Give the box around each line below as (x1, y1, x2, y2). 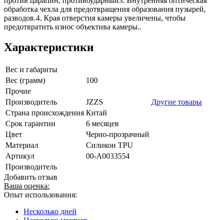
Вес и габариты (5, 65, 57, 74)
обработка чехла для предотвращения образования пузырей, (4, 4, 206, 13)
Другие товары (151, 98, 202, 107)
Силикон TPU (86, 141, 133, 150)
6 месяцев (86, 119, 119, 128)
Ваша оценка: (4, 182, 50, 191)
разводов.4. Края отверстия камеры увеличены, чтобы (4, 13, 186, 22)
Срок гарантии (5, 119, 55, 128)
